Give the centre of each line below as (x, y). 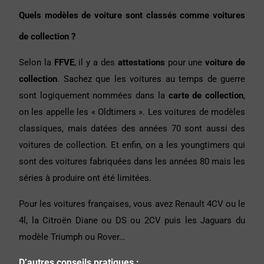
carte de (185, 96)
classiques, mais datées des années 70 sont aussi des (132, 129)
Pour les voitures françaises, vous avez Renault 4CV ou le (132, 204)
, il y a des (96, 63)
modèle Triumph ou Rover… (72, 237)
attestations (141, 63)
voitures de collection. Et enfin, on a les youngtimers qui (132, 145)
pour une (185, 63)
